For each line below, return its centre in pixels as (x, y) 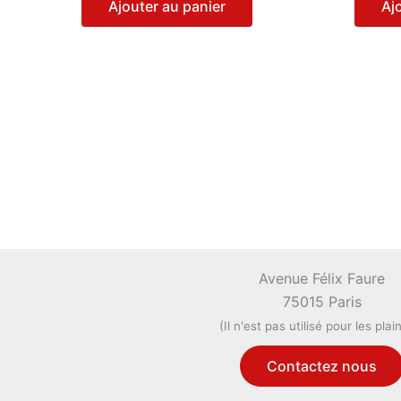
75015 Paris (322, 301)
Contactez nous (322, 366)
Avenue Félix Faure (322, 278)
